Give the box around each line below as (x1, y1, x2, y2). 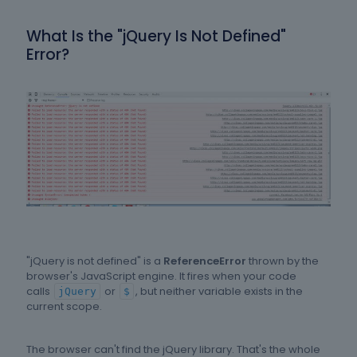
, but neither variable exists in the (135, 284, 303, 300)
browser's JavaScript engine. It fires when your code (26, 269, 296, 284)
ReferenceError (163, 253, 246, 269)
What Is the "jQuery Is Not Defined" (26, 25, 286, 48)
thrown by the (246, 253, 319, 269)
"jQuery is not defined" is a (26, 253, 163, 269)
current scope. (26, 299, 102, 315)
